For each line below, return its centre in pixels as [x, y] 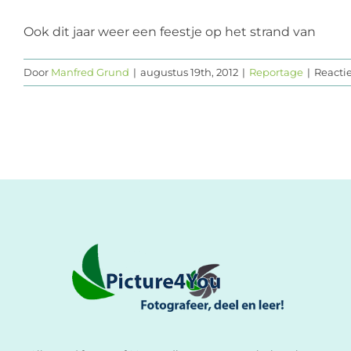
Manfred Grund [90, 72]
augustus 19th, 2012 [189, 72]
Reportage [276, 72]
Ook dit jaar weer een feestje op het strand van [170, 31]
